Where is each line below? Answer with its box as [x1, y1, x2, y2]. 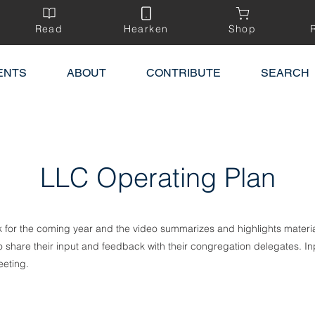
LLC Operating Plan [39, 161, 276, 194]
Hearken [123, 22, 169, 35]
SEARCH [260, 66, 309, 79]
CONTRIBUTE [146, 66, 221, 79]
